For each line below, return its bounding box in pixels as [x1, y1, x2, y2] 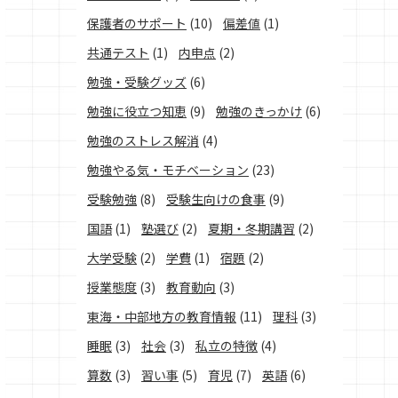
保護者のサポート [87, 14, 187, 32]
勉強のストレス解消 [87, 131, 199, 149]
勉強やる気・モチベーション [87, 161, 249, 179]
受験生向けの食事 [166, 190, 266, 208]
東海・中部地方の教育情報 [87, 307, 236, 325]
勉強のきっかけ [216, 102, 302, 120]
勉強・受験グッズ [87, 73, 187, 91]
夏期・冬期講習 [208, 219, 295, 237]
